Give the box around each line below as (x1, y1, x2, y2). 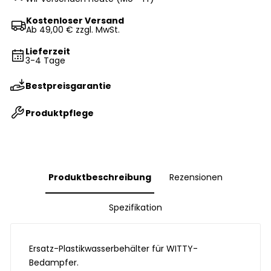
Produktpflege (25, 106, 94, 119)
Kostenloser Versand (26, 15, 125, 27)
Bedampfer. (29, 256, 79, 269)
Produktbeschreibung (48, 171, 151, 184)
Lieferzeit (25, 45, 71, 58)
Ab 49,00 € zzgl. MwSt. (26, 24, 120, 36)
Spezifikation (109, 201, 162, 214)
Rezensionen (169, 171, 223, 184)
